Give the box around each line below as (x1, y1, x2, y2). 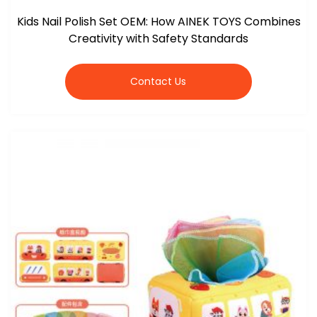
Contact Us (130, 74, 187, 88)
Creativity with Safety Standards (69, 30, 248, 47)
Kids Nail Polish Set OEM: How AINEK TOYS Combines (16, 13, 301, 30)
